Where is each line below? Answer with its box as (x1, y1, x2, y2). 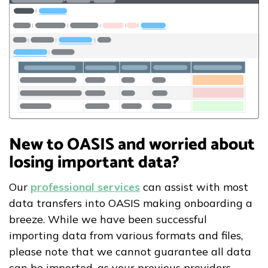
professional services (31, 180, 140, 194)
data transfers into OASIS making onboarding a (9, 196, 252, 211)
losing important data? (9, 149, 179, 177)
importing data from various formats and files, (9, 229, 243, 243)
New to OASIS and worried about (9, 131, 255, 159)
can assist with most (140, 180, 248, 194)
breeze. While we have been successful (9, 212, 207, 227)
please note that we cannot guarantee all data (9, 245, 251, 259)
